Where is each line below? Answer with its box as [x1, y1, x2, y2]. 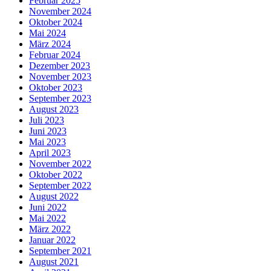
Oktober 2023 [29, 82, 82, 93]
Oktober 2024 [29, 17, 82, 28]
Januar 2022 [29, 235, 76, 246]
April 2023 [29, 148, 71, 158]
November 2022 [29, 158, 91, 169]
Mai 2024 [29, 28, 66, 39]
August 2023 [29, 104, 79, 115]
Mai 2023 [29, 137, 66, 148]
